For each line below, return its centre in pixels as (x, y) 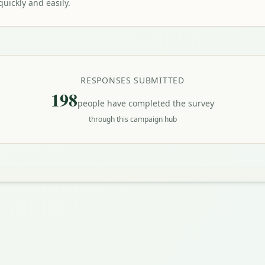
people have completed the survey (146, 103)
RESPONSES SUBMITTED (132, 80)
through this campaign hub (132, 119)
